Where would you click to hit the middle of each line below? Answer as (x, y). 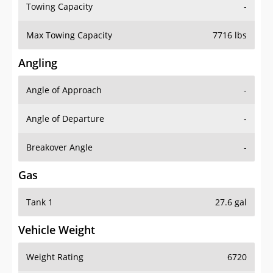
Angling (38, 63)
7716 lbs (230, 35)
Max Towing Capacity (69, 35)
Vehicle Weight (57, 230)
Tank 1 (40, 202)
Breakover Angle (59, 147)
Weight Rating (55, 257)
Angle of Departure (65, 119)
